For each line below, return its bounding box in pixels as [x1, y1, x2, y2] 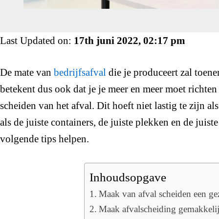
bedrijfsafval [54, 66, 106, 79]
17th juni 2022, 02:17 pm [74, 34, 185, 46]
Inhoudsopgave [89, 171, 166, 184]
